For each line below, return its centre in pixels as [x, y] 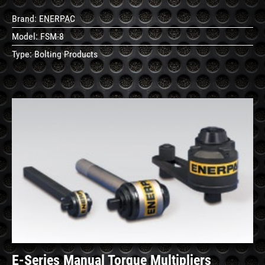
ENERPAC [57, 18]
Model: [26, 36]
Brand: [25, 18]
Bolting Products [66, 54]
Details [219, 176]
